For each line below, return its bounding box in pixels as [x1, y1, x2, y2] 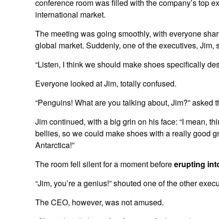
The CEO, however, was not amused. [35, 196, 164, 208]
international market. [35, 8, 106, 20]
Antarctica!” [35, 139, 74, 151]
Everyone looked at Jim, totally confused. [35, 77, 176, 89]
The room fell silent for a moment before [35, 158, 174, 170]
